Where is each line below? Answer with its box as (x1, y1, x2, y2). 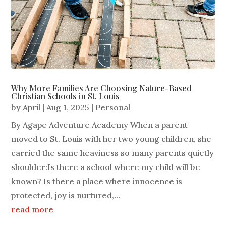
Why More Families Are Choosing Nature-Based (11, 83, 192, 94)
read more (11, 204, 54, 215)
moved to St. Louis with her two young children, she (11, 134, 212, 144)
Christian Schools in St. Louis (11, 91, 120, 102)
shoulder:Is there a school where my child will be (11, 162, 201, 173)
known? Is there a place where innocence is (11, 176, 183, 187)
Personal (95, 102, 131, 113)
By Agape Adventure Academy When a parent (11, 120, 188, 130)
